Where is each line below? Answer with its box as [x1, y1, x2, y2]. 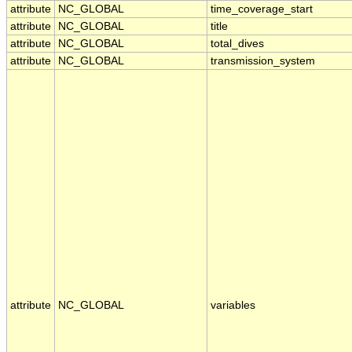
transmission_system [211, 55, 315, 68]
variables [211, 299, 255, 312]
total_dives [211, 38, 264, 50]
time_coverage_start [211, 3, 313, 16]
